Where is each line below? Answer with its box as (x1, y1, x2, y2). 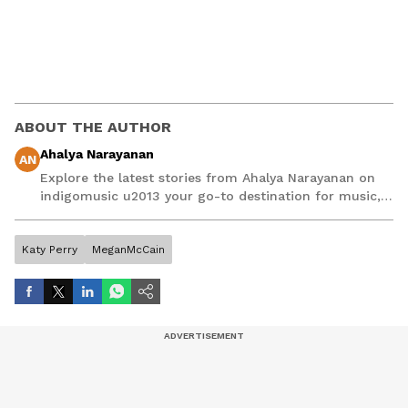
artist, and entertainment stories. (40, 207, 252, 222)
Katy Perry (22, 243, 77, 257)
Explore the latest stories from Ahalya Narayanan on (40, 170, 375, 186)
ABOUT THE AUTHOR (15, 118, 171, 137)
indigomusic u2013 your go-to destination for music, (40, 189, 381, 204)
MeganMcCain (92, 243, 165, 257)
